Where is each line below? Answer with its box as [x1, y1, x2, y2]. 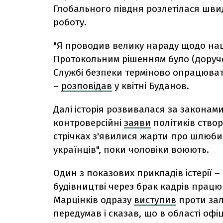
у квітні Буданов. [114, 80, 189, 92]
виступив [134, 194, 176, 206]
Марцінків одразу [53, 194, 131, 206]
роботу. [53, 16, 87, 28]
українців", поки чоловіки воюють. [53, 144, 209, 156]
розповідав [61, 80, 112, 92]
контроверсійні [53, 117, 121, 129]
